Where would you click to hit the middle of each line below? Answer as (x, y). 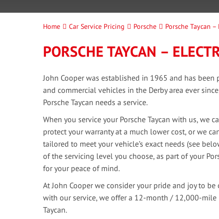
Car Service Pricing (97, 26)
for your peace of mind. (81, 168)
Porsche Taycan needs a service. (95, 102)
